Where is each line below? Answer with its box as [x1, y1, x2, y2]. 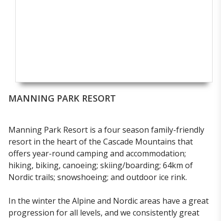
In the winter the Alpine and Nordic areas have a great [8, 195, 209, 206]
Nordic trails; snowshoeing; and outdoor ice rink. [8, 172, 187, 183]
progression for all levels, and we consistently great [8, 207, 199, 218]
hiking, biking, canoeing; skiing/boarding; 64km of [8, 160, 193, 171]
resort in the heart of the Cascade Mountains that [8, 136, 193, 147]
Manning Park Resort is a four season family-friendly [8, 124, 204, 135]
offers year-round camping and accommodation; [8, 148, 186, 159]
